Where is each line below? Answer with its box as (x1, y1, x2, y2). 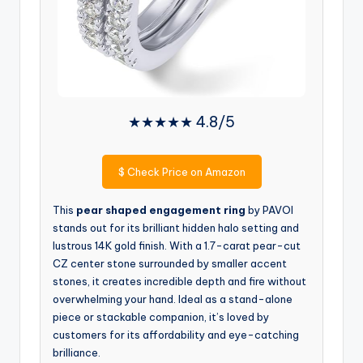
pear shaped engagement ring (76, 203, 246, 217)
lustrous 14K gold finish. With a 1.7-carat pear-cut (53, 239, 301, 253)
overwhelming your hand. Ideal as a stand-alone (53, 293, 293, 306)
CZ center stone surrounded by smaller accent (53, 257, 287, 271)
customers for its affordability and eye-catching (53, 328, 299, 342)
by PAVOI (246, 203, 293, 217)
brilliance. (53, 346, 100, 360)
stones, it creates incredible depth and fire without (53, 275, 306, 288)
